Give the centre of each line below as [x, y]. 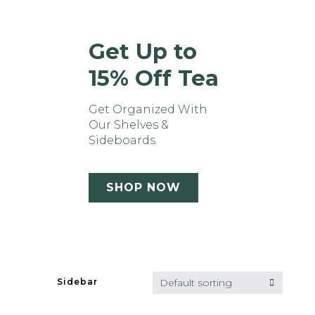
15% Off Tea [154, 78]
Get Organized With [148, 109]
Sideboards [122, 140]
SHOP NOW [144, 187]
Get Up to [143, 51]
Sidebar [78, 282]
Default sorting [195, 282]
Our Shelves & [129, 124]
